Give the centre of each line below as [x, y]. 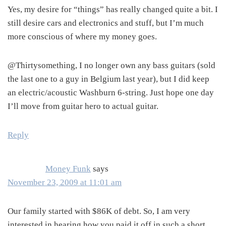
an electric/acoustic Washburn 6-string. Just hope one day [111, 93]
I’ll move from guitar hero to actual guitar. [83, 106]
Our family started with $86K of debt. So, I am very [99, 211]
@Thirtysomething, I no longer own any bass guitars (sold [111, 66]
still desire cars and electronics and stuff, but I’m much [106, 23]
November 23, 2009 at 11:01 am [65, 183]
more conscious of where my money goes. [82, 37]
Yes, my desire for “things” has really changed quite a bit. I [113, 10]
